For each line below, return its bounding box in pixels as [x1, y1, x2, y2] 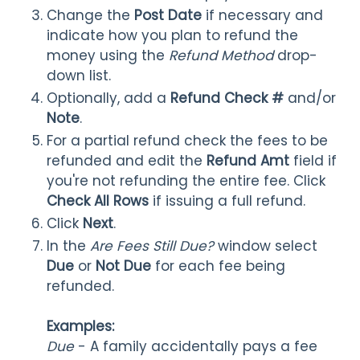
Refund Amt [207, 151, 289, 170]
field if [289, 151, 337, 170]
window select [214, 236, 317, 256]
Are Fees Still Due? [90, 236, 214, 256]
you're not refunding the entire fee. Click [47, 171, 325, 190]
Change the [47, 6, 134, 25]
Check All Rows [47, 191, 153, 211]
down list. [47, 66, 111, 85]
